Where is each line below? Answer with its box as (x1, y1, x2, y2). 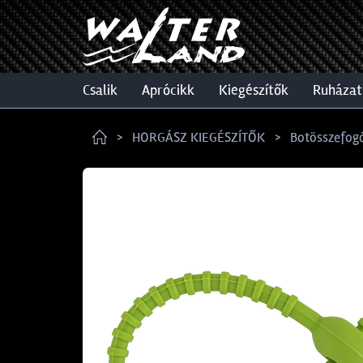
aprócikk (150, 81, 194, 99)
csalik (90, 81, 117, 99)
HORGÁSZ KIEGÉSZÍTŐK (132, 128, 265, 146)
